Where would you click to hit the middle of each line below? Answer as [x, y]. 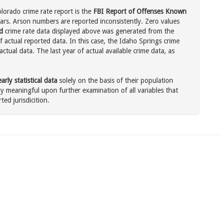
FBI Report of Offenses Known [140, 12]
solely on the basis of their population [115, 81]
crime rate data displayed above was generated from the [89, 31]
